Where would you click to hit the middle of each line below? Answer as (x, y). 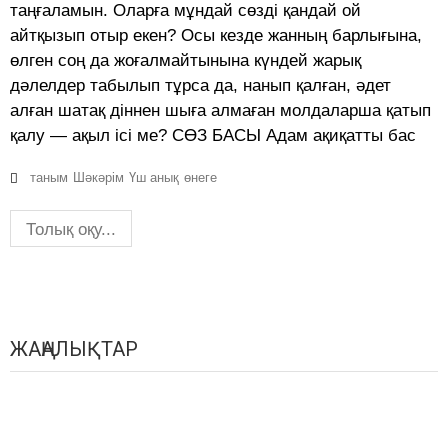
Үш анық (154, 178)
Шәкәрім (98, 178)
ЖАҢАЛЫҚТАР (74, 349)
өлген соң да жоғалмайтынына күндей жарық (185, 61)
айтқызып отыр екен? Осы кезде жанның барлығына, (216, 36)
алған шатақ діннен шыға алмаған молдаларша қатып (220, 111)
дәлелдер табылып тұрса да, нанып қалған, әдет (200, 86)
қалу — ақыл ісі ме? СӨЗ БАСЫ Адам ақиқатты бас (213, 136)
